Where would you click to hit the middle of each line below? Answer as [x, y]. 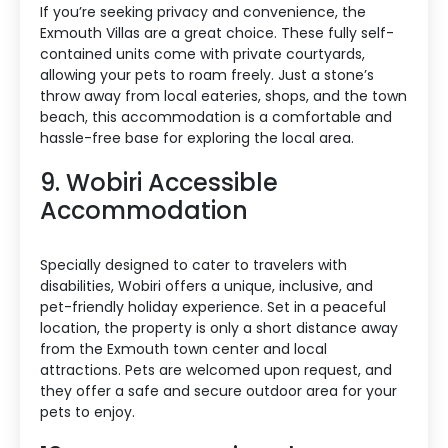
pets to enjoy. [87, 411]
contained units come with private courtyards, [202, 53]
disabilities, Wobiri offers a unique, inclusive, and [206, 285]
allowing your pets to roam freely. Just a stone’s [207, 74]
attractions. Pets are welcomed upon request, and [216, 369]
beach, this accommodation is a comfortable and [216, 116]
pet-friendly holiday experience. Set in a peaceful [213, 306]
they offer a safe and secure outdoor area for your [218, 390]
